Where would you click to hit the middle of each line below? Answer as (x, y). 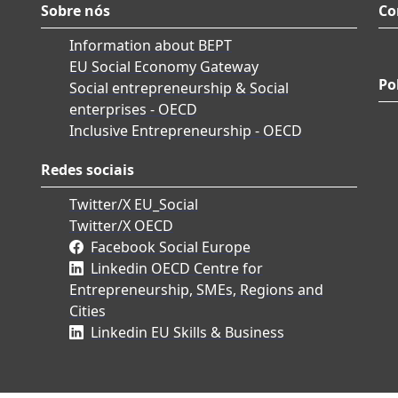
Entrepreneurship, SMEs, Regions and (196, 290)
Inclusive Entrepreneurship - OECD (186, 131)
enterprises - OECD (133, 110)
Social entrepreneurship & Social (179, 88)
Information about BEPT (151, 46)
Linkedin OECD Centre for (177, 269)
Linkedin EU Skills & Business (187, 333)
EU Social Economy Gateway (164, 67)
